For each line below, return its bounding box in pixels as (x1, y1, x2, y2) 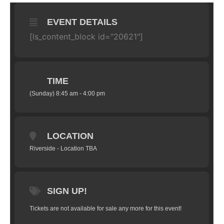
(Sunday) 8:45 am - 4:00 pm (29, 90, 105, 97)
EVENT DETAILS (47, 17, 117, 27)
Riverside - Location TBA (29, 145, 97, 152)
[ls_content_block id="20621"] (29, 31, 143, 41)
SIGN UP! (47, 186, 87, 196)
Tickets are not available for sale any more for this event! (29, 205, 181, 212)
